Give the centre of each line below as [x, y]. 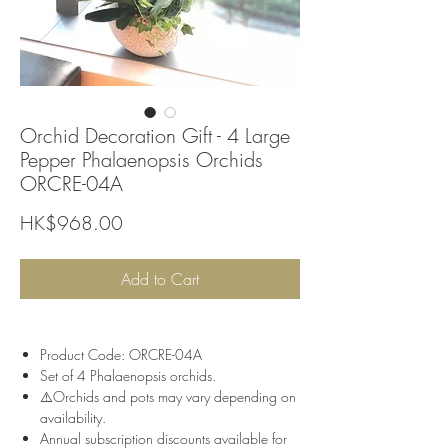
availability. [73, 417]
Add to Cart [160, 279]
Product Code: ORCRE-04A [121, 354]
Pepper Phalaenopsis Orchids [141, 159]
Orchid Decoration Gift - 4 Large [155, 135]
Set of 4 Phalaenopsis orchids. [128, 375]
